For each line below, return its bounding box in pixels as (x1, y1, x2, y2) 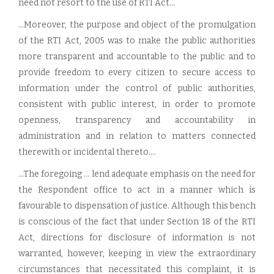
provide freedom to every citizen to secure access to (18, 67, 256, 78)
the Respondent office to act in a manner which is (18, 185, 256, 195)
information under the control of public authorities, (18, 83, 256, 94)
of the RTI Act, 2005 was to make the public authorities (18, 35, 256, 46)
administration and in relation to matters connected (18, 131, 256, 141)
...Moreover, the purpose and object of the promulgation (18, 20, 256, 30)
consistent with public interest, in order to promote (18, 99, 256, 109)
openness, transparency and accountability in (18, 115, 256, 125)
